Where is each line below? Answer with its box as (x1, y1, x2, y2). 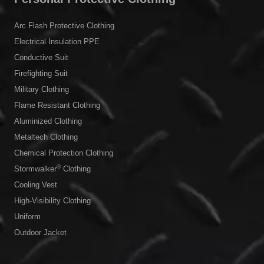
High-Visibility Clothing (14, 196, 91, 205)
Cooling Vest (14, 180, 57, 189)
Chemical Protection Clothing (14, 148, 113, 157)
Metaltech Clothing (14, 132, 78, 141)
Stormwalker (14, 164, 57, 173)
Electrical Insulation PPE (14, 37, 100, 46)
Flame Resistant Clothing (14, 100, 100, 110)
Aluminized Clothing (14, 116, 82, 126)
